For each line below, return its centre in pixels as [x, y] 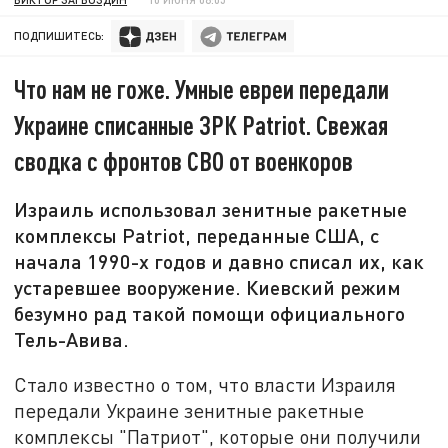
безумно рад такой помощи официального [210, 313]
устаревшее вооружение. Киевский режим [208, 287]
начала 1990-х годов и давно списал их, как [219, 261]
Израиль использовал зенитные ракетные [211, 209]
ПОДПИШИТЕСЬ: [59, 36]
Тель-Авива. [72, 339]
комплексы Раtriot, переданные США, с [197, 235]
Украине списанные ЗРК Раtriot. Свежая [201, 125]
